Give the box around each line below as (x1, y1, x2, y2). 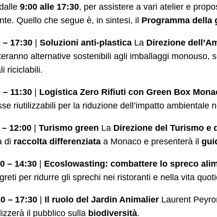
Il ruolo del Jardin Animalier (45, 194, 159, 204)
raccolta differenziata (14, 136, 101, 146)
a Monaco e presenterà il (101, 136, 201, 146)
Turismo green (39, 123, 99, 133)
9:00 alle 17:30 (20, 1, 79, 12)
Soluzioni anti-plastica (40, 37, 132, 47)
